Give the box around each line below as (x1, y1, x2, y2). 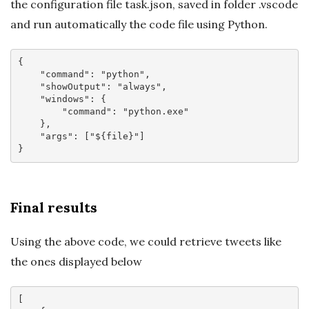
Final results (10, 198, 97, 216)
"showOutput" (39, 81, 106, 92)
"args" (39, 131, 73, 142)
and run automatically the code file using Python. (10, 17, 268, 31)
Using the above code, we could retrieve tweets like (10, 234, 281, 248)
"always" (117, 81, 161, 92)
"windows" (39, 94, 90, 105)
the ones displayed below (10, 254, 142, 268)
